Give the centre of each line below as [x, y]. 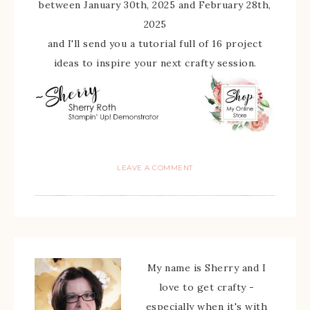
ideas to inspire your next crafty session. [155, 63]
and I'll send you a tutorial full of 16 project [155, 44]
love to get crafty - [207, 287]
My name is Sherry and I [207, 268]
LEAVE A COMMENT [155, 168]
